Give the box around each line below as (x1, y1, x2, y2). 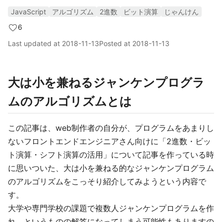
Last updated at (8, 39, 62, 48)
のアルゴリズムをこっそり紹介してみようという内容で (8, 176, 206, 186)
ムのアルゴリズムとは (8, 94, 132, 109)
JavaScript (11, 7, 46, 16)
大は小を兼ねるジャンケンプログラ (8, 75, 205, 90)
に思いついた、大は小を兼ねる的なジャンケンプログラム (8, 163, 214, 173)
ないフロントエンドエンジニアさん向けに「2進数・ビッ (8, 136, 211, 146)
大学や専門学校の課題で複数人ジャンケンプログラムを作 (8, 203, 214, 213)
